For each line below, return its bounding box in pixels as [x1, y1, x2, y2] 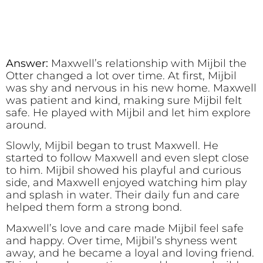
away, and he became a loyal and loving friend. [6, 246, 254, 259]
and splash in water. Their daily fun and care [6, 188, 240, 202]
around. [6, 118, 46, 131]
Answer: [6, 56, 51, 70]
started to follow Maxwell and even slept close [6, 151, 249, 165]
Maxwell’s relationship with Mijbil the [51, 56, 247, 70]
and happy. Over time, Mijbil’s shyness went [6, 234, 237, 247]
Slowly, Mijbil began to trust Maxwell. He [6, 139, 218, 153]
